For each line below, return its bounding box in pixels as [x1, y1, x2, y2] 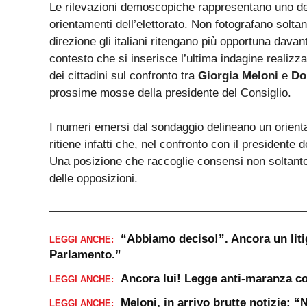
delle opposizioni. [49, 172, 138, 186]
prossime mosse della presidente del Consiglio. [49, 86, 291, 99]
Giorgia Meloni [198, 69, 278, 82]
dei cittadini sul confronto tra [49, 69, 198, 82]
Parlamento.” [49, 248, 121, 262]
